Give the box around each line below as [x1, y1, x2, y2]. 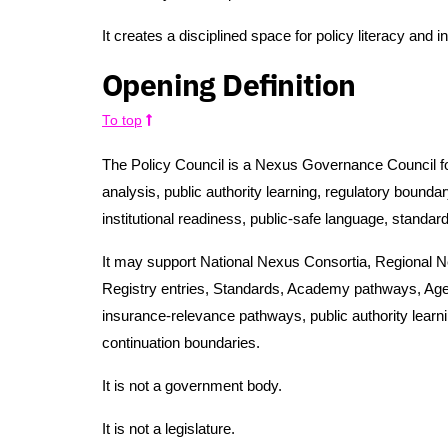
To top [102, 112, 142, 128]
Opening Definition [102, 64, 356, 104]
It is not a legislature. [102, 419, 235, 437]
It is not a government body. [102, 376, 282, 394]
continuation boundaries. [102, 333, 260, 351]
